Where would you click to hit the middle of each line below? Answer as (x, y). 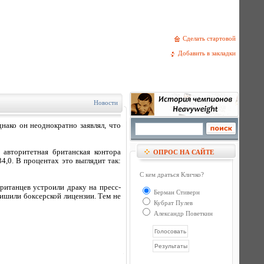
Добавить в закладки (209, 53)
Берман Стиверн (176, 192)
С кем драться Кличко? (172, 174)
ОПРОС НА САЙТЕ (184, 152)
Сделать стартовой (211, 38)
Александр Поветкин (182, 213)
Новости (106, 103)
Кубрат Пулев (172, 203)
